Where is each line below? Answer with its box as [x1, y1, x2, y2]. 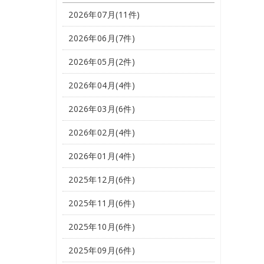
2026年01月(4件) [68, 150, 135, 161]
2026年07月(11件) [68, 9, 140, 20]
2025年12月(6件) [68, 174, 135, 185]
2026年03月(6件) [68, 103, 135, 114]
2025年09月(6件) [68, 245, 135, 256]
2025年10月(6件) [68, 221, 135, 232]
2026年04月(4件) [68, 80, 135, 91]
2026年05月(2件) [68, 56, 135, 67]
